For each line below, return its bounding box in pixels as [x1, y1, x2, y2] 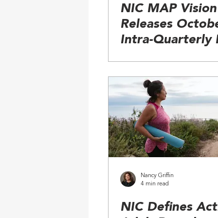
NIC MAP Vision [120, 2, 217, 15]
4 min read [141, 181, 169, 187]
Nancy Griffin [141, 173, 174, 179]
